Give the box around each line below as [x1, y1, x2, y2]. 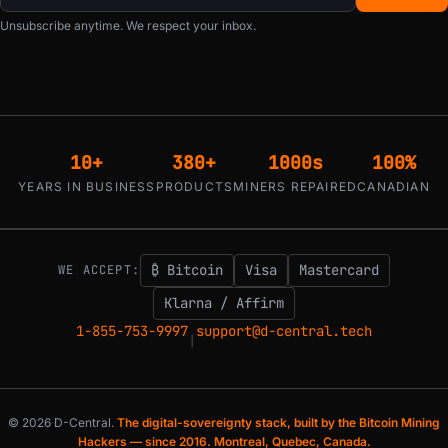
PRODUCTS [155, 178, 234, 194]
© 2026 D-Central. [8, 414, 117, 430]
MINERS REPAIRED [233, 178, 358, 194]
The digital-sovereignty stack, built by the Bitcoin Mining [117, 414, 440, 430]
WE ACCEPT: [58, 261, 140, 278]
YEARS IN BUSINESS [18, 178, 156, 194]
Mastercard [299, 260, 379, 279]
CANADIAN [357, 178, 430, 194]
